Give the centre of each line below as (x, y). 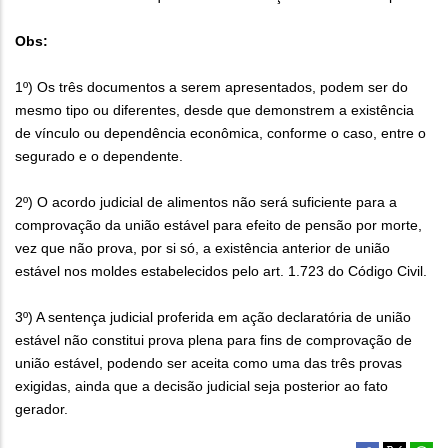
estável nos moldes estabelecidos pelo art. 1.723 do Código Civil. (221, 270)
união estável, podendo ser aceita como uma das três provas (208, 362)
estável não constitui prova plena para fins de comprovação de (213, 339)
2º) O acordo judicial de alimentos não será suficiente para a (206, 201)
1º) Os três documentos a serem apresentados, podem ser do (211, 86)
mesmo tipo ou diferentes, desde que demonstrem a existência (214, 109)
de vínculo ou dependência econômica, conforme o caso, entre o (220, 132)
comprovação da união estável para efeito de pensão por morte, (218, 224)
